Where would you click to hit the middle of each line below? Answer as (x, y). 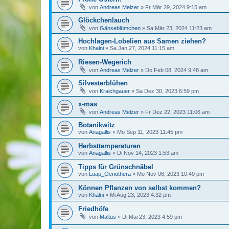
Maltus (108, 216)
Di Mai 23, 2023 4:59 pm (152, 216)
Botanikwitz (97, 125)
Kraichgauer (115, 91)
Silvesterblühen (103, 83)
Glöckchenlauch (104, 20)
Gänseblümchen (120, 28)
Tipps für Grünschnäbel (116, 167)
